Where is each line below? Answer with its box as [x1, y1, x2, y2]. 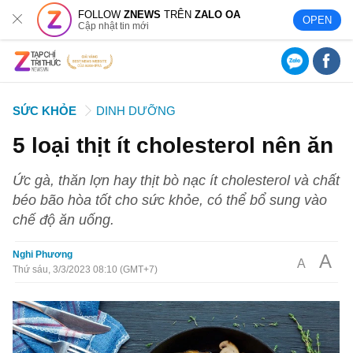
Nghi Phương [13, 249, 73, 260]
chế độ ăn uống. [13, 211, 115, 228]
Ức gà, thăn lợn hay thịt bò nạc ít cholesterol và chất [13, 172, 340, 188]
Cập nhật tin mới [78, 20, 150, 32]
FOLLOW [78, 8, 124, 20]
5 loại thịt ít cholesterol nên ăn [13, 132, 334, 158]
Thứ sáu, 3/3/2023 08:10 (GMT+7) [13, 264, 158, 275]
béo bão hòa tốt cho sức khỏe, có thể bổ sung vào [13, 191, 328, 208]
